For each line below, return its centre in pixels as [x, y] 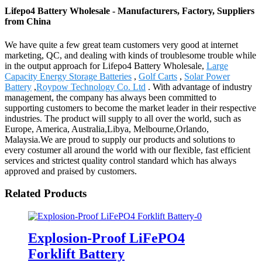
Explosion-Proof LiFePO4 [106, 238]
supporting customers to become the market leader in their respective [130, 108]
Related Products [46, 194]
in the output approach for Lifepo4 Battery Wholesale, [106, 65]
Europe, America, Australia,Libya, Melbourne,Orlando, [107, 129]
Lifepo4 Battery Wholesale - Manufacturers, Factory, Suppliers [130, 11]
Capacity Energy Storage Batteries [68, 76]
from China [28, 22]
